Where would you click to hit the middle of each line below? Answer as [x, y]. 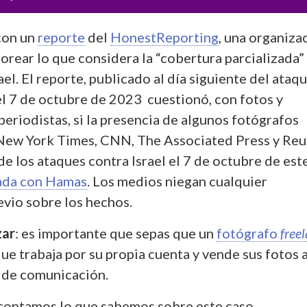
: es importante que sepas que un [116, 233]
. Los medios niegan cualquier [177, 181]
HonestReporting [164, 37]
